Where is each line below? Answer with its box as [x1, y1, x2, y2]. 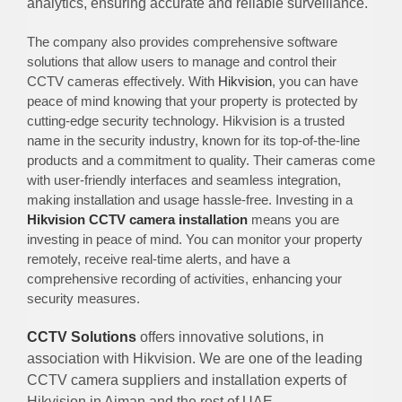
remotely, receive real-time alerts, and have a [26, 250, 290, 267]
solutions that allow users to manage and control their [26, 53, 336, 69]
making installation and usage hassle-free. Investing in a [26, 191, 353, 207]
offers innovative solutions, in [135, 328, 324, 345]
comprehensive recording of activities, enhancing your [26, 270, 342, 286]
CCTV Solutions [26, 328, 136, 345]
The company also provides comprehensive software [26, 33, 337, 49]
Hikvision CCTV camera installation [26, 211, 248, 227]
